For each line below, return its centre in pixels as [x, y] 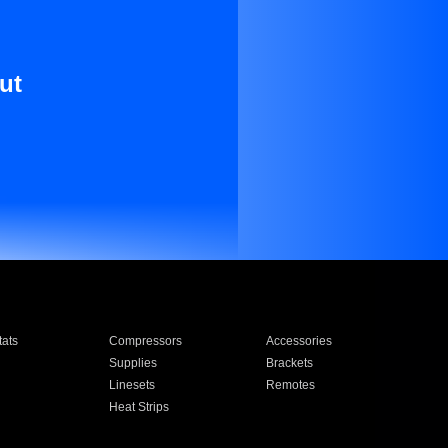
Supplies [132, 363]
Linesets [131, 385]
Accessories [299, 341]
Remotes [291, 385]
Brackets [290, 363]
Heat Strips [138, 407]
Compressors [145, 341]
